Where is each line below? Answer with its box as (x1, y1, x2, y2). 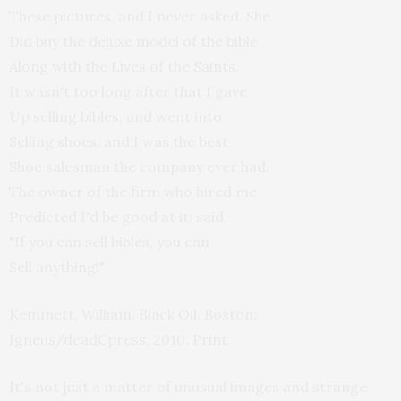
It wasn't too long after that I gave (9, 82, 247, 100)
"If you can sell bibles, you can (9, 233, 209, 251)
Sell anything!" (9, 258, 105, 276)
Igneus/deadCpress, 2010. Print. (9, 330, 231, 348)
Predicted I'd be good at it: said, (9, 208, 227, 226)
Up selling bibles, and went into (9, 107, 222, 125)
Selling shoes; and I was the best (9, 132, 228, 150)
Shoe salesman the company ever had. (9, 158, 269, 175)
